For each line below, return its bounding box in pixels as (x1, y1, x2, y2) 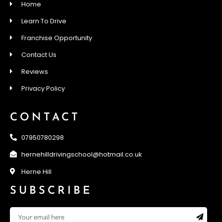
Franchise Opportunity (21, 33, 92, 42)
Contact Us (21, 50, 56, 59)
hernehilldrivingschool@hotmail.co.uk (21, 150, 142, 159)
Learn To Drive (21, 16, 66, 25)
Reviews (21, 67, 48, 76)
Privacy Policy (21, 84, 65, 93)
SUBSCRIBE (10, 185, 92, 197)
